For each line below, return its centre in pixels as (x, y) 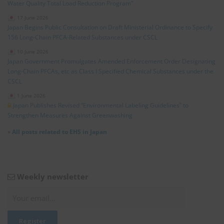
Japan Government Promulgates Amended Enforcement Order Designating (111, 61)
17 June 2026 (33, 17)
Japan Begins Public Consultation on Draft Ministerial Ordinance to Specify (110, 27)
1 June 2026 (31, 95)
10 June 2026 (33, 51)
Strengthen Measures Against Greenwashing (70, 115)
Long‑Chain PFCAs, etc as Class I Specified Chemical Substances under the (110, 71)
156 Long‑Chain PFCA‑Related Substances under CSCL (82, 37)
